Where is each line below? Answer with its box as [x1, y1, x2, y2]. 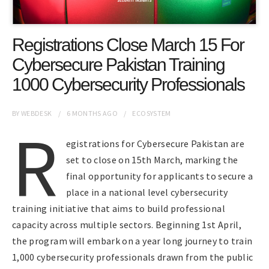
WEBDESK [21, 108, 52, 118]
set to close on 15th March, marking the [65, 153, 238, 166]
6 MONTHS [66, 108, 101, 118]
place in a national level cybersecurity [65, 186, 228, 198]
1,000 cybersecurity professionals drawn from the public [12, 250, 253, 263]
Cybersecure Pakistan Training [12, 54, 225, 74]
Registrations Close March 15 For [12, 34, 244, 55]
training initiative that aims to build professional [12, 202, 225, 214]
